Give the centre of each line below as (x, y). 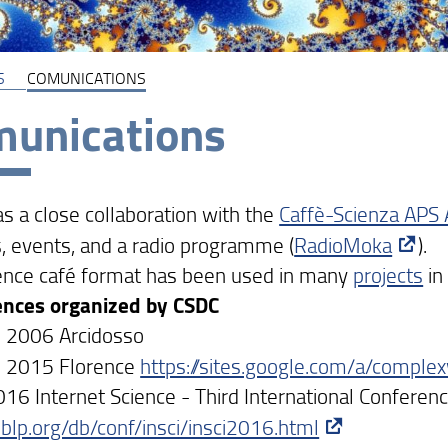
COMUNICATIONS (86, 77)
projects (388, 274)
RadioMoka (343, 244)
